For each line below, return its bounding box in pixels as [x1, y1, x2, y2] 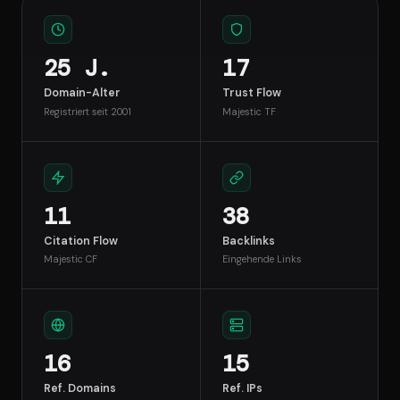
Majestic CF [44, 253, 97, 266]
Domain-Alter [44, 86, 121, 101]
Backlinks [221, 233, 275, 248]
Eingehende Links [221, 253, 302, 266]
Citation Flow [44, 233, 118, 248]
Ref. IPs [221, 381, 262, 396]
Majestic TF [221, 104, 276, 118]
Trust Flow [221, 86, 281, 101]
